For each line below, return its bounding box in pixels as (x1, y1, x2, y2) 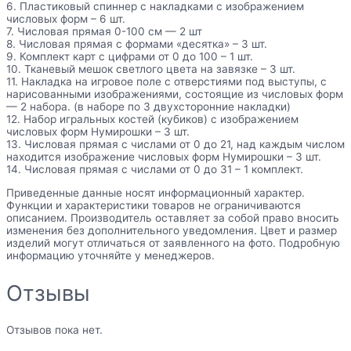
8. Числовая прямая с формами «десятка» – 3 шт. (6, 38, 267, 51)
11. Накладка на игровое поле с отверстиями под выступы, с (6, 75, 327, 89)
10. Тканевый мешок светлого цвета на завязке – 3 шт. (6, 63, 295, 76)
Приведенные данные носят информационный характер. (6, 186, 305, 199)
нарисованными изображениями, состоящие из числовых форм (6, 88, 343, 101)
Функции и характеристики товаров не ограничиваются (6, 198, 301, 212)
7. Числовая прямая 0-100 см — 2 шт (6, 25, 202, 38)
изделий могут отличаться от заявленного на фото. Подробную (6, 236, 340, 249)
